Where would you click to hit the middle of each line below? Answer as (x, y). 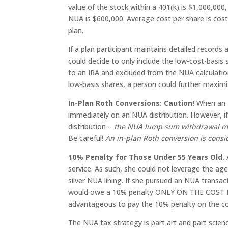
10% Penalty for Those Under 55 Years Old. (148, 157)
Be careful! (87, 138)
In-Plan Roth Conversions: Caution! (132, 103)
